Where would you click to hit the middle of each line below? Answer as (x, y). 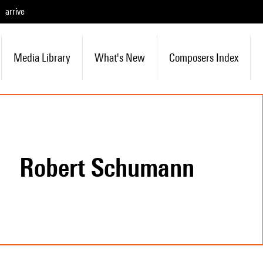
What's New (119, 58)
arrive (15, 11)
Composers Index (203, 58)
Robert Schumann (114, 167)
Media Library (42, 58)
